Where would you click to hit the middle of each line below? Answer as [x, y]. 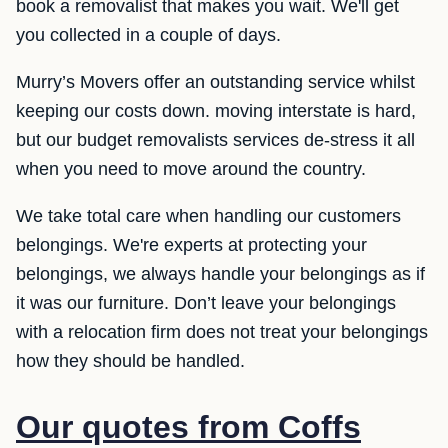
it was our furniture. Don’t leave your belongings [206, 303]
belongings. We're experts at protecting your [191, 245]
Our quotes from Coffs [188, 427]
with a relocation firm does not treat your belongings [222, 332]
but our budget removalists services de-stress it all [215, 140]
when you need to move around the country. [191, 169]
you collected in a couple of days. [148, 35]
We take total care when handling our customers [208, 216]
